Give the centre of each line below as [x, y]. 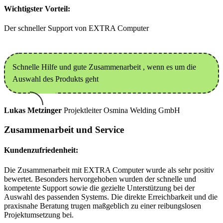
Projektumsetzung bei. [39, 215]
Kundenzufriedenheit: [41, 150]
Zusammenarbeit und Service [64, 129]
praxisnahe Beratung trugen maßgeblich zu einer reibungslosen [103, 206]
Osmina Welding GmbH [142, 111]
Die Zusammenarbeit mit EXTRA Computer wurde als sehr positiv [109, 170]
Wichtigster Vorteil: [37, 8]
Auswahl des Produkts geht [56, 79]
